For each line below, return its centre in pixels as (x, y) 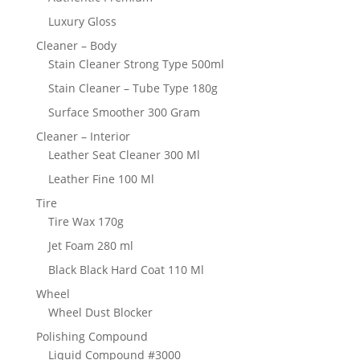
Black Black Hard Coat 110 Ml (126, 269)
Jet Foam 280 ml (90, 245)
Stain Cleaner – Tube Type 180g (133, 88)
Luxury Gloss (82, 21)
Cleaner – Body (76, 45)
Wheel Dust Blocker (100, 312)
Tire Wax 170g (86, 221)
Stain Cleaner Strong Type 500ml (136, 63)
